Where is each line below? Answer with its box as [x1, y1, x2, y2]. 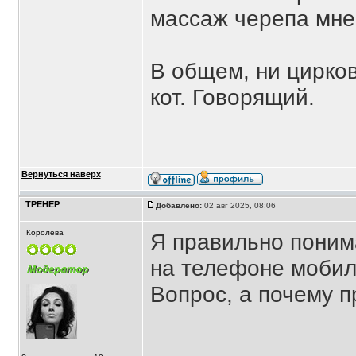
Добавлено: [155, 201, 202, 210]
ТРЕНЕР [25, 199, 60, 209]
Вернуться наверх [21, 169, 101, 179]
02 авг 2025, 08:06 [201, 201, 278, 210]
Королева [25, 228, 64, 237]
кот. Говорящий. [149, 84, 315, 110]
